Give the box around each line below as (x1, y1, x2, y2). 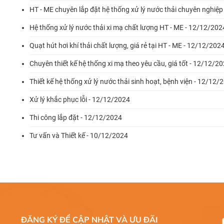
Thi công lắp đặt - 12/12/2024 (29, 113, 122, 121)
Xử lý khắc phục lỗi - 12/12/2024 (29, 95, 130, 103)
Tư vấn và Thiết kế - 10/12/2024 (29, 131, 128, 139)
